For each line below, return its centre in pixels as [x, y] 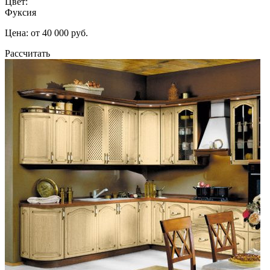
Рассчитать [27, 53]
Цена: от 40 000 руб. [46, 33]
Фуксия [20, 12]
